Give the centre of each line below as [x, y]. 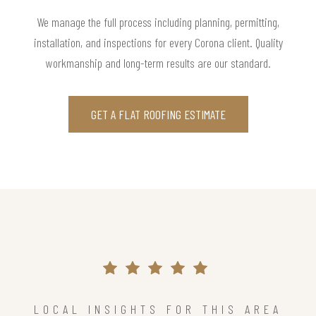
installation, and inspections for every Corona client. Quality [158, 43]
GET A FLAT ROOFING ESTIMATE [158, 115]
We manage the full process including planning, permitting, [158, 22]
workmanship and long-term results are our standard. [158, 63]
